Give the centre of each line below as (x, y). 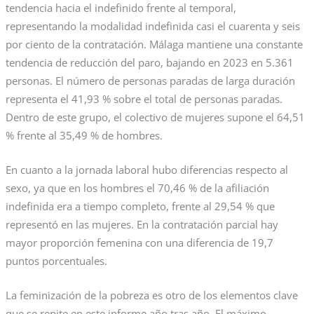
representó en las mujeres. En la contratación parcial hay (142, 224)
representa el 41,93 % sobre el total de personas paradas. (144, 98)
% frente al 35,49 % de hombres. (84, 135)
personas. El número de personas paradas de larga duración (150, 80)
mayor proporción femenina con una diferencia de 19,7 (139, 242)
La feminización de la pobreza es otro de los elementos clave (151, 295)
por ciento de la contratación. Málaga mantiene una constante (154, 44)
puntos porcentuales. (56, 260)
